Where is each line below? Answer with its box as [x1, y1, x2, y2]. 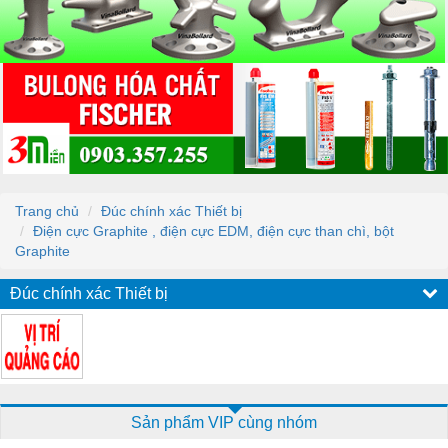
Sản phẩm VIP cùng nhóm [131, 413, 317, 431]
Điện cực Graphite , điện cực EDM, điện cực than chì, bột [33, 222, 394, 239]
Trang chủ [15, 202, 79, 219]
